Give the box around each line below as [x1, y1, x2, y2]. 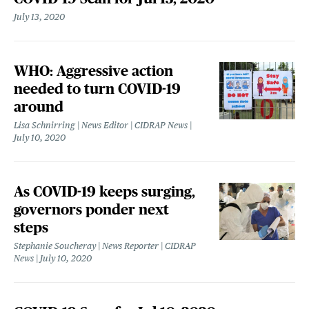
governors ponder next [14, 201, 169, 218]
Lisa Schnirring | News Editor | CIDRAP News [14, 120, 188, 131]
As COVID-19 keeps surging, [14, 183, 195, 200]
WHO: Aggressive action [14, 63, 173, 79]
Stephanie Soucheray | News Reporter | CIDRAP [14, 241, 196, 252]
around [14, 99, 63, 115]
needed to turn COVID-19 [14, 81, 181, 97]
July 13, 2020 [14, 12, 65, 23]
